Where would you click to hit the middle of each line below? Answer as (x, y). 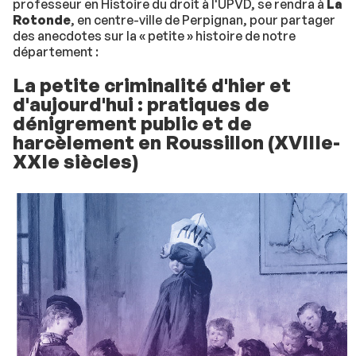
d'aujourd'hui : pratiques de (141, 104)
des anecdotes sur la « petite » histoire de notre (154, 36)
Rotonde (42, 20)
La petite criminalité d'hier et (152, 85)
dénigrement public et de (132, 123)
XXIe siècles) (75, 161)
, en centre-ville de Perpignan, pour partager (203, 20)
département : (56, 52)
